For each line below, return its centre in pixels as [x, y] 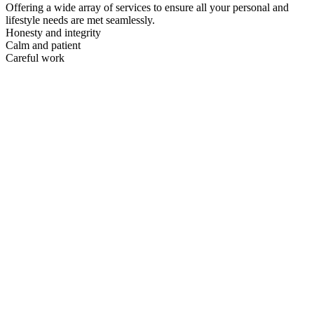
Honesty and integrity [53, 32]
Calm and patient [43, 45]
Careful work [35, 57]
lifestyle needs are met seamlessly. [80, 20]
